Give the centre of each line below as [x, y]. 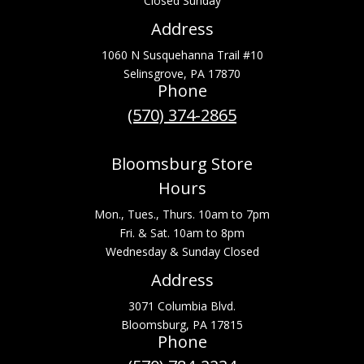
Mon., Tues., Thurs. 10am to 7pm [182, 214]
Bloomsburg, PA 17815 [182, 325]
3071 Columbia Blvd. [182, 306]
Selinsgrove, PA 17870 [182, 74]
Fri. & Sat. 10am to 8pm [182, 233]
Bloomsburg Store [182, 164]
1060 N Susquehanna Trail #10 [182, 55]
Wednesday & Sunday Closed [182, 252]
